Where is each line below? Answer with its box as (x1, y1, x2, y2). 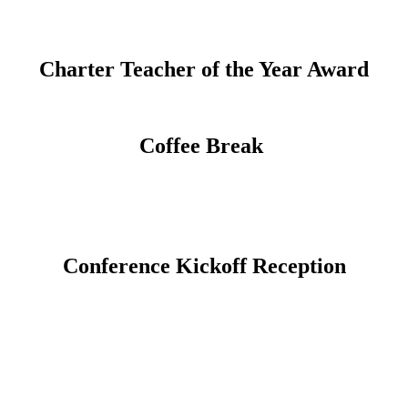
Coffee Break (139, 134, 269, 158)
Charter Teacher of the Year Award (39, 56, 369, 81)
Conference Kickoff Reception (62, 254, 346, 279)
